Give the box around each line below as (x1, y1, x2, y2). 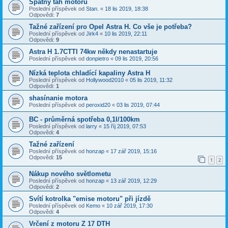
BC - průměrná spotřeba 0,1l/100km (29, 115, 140, 123)
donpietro (86, 55, 109, 62)
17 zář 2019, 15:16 (110, 148, 157, 154)
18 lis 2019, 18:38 (105, 5, 148, 12)
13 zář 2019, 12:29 (110, 178, 157, 184)
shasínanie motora (29, 94, 88, 102)
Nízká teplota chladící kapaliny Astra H (29, 69, 150, 77)
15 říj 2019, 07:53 (103, 123, 146, 129)
